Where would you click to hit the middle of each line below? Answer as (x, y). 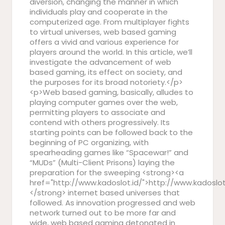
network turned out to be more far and (103, 213)
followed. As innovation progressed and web (113, 203)
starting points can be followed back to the (111, 132)
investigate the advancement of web (100, 62)
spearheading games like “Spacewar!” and (109, 152)
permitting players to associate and (97, 112)
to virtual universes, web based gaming (103, 32)
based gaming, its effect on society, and (106, 72)
